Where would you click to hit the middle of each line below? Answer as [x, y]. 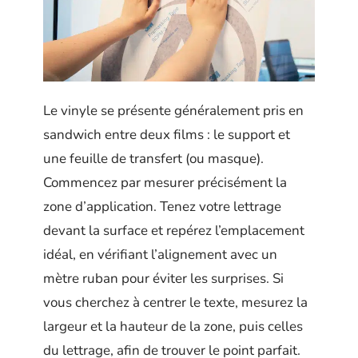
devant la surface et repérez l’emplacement [174, 231]
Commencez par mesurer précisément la [165, 183]
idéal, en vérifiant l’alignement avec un [160, 255]
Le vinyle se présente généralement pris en [173, 111]
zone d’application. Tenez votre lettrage [162, 207]
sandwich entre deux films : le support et [167, 135]
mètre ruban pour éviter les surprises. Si [163, 279]
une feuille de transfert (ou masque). [153, 159]
